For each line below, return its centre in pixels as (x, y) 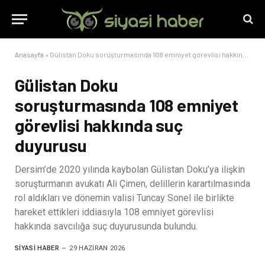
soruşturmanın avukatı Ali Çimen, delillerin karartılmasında (132, 184)
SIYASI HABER (37, 248)
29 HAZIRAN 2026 (97, 248)
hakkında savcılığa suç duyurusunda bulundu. (106, 226)
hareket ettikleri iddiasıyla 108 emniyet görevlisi (114, 212)
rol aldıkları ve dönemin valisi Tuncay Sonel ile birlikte (125, 198)
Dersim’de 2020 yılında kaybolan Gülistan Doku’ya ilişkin (130, 169)
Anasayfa (29, 54)
